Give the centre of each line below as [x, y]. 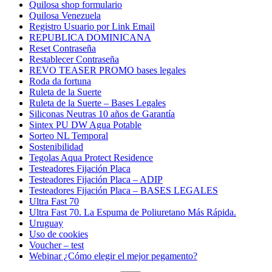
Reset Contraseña [63, 48]
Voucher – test [56, 245]
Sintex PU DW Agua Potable [85, 124]
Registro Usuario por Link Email [92, 26]
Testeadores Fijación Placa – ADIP [96, 179]
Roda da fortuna [60, 81]
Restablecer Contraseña [74, 59]
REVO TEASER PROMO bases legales [107, 70]
